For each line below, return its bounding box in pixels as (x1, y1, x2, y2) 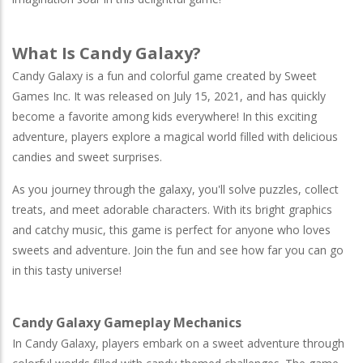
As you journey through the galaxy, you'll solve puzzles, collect (12, 181, 339, 197)
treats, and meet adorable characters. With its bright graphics (12, 201, 332, 217)
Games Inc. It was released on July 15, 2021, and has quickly (12, 88, 326, 104)
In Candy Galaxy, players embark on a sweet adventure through (12, 335, 344, 351)
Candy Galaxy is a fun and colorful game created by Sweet (12, 67, 317, 83)
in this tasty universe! (12, 262, 122, 278)
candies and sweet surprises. (12, 148, 162, 164)
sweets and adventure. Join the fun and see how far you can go (12, 241, 344, 258)
